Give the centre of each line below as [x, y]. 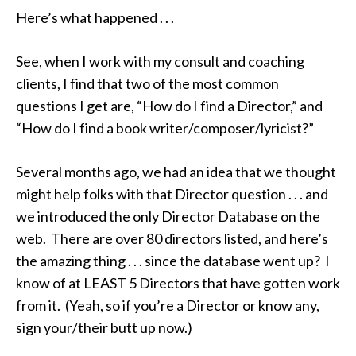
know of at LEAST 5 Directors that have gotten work [178, 283]
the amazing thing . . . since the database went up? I [173, 261]
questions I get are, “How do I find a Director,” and [169, 106]
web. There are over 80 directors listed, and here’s [172, 238]
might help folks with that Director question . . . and [172, 194]
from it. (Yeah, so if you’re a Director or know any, [168, 305]
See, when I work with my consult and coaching [160, 61]
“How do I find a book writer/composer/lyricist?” [165, 128]
